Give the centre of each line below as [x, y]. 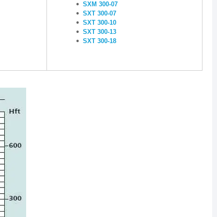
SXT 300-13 [100, 32]
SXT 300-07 [100, 13]
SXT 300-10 [100, 23]
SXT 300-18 [100, 41]
